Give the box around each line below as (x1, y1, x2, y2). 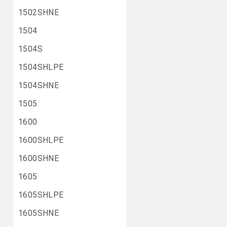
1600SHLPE (18, 135, 64, 145)
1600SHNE (18, 154, 59, 163)
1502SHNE (18, 8, 59, 17)
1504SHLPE (18, 62, 64, 72)
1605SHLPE (18, 190, 64, 200)
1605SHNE (18, 208, 59, 218)
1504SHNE (18, 81, 59, 90)
